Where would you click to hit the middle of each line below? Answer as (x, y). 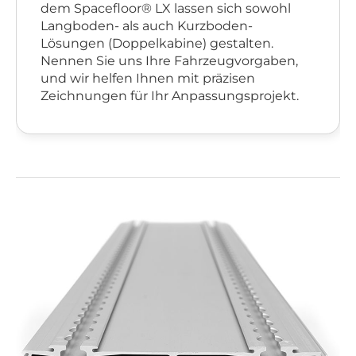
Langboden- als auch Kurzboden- (147, 26)
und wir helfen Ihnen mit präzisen (148, 78)
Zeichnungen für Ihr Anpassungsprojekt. (170, 96)
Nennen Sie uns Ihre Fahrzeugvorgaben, (169, 61)
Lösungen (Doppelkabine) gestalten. (157, 43)
